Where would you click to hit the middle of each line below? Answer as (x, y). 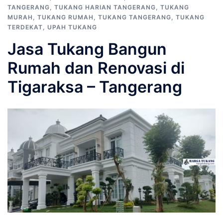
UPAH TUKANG (72, 27)
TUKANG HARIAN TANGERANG (105, 7)
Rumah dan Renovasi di (96, 68)
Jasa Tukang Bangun (87, 49)
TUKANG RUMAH (65, 17)
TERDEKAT (25, 27)
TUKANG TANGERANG (135, 17)
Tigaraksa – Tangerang (95, 87)
